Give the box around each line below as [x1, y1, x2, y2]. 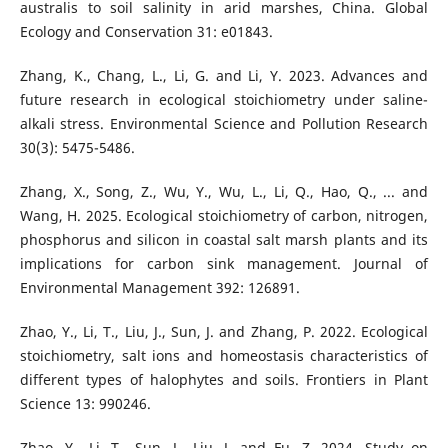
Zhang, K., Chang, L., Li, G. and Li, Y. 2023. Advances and [19, 65, 429, 85]
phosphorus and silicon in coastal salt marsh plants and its [19, 229, 429, 249]
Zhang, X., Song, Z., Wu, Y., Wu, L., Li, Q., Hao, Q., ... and [19, 181, 429, 201]
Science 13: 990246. [19, 393, 151, 413]
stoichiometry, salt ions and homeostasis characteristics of [19, 345, 429, 365]
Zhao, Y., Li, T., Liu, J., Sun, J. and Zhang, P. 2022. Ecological [19, 321, 429, 341]
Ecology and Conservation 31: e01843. [19, 21, 273, 41]
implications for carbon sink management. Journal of [19, 253, 429, 273]
